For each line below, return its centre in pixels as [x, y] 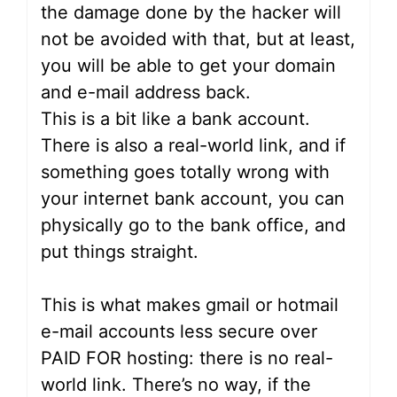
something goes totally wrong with [185, 172]
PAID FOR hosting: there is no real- [187, 358]
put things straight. [120, 252]
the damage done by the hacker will [191, 13]
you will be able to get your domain [188, 66]
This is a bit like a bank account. [175, 119]
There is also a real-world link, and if [193, 146]
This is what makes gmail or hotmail [190, 305]
